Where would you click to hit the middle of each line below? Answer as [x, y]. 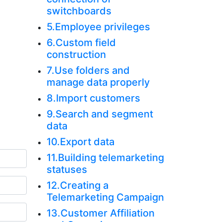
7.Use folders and [88, 70]
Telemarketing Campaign [105, 197]
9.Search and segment [100, 114]
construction [76, 55]
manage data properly [98, 82]
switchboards [79, 11]
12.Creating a [77, 185]
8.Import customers [93, 98]
